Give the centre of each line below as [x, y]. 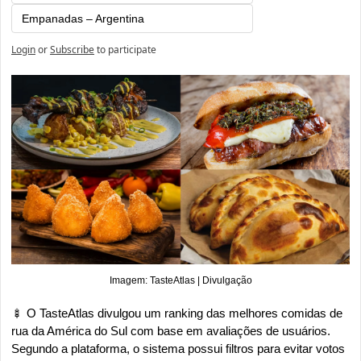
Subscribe [72, 50]
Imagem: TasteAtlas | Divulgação [180, 280]
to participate [127, 50]
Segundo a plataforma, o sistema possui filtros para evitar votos [178, 348]
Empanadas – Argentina [83, 19]
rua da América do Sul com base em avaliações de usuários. [171, 330]
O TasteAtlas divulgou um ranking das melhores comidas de [183, 313]
